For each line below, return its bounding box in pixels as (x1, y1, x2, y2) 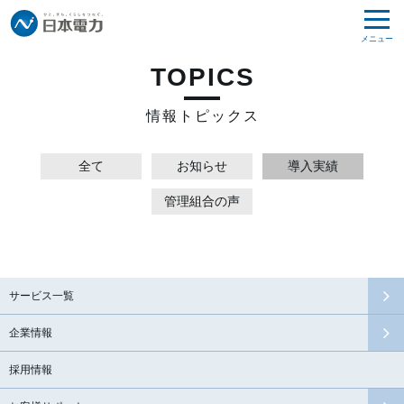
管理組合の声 (164, 193, 240, 208)
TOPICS (151, 63, 255, 91)
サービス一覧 (9, 289, 74, 303)
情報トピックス (146, 108, 260, 124)
